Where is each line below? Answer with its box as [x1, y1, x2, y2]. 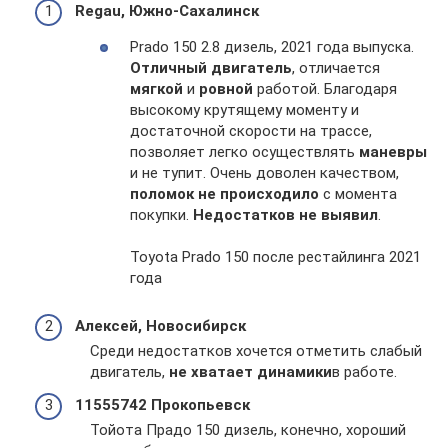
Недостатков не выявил [193, 205, 378, 224]
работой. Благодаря [253, 79, 397, 98]
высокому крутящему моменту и [130, 100, 359, 119]
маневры [359, 142, 427, 161]
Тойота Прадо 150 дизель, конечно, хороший [90, 421, 406, 440]
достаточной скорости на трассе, [130, 121, 372, 140]
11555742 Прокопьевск [75, 396, 250, 415]
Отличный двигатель [130, 58, 292, 77]
